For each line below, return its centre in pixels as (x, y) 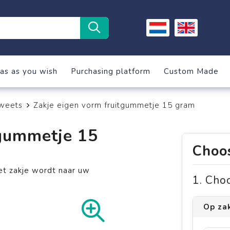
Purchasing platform (110, 71)
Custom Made (191, 71)
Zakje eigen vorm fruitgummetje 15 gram (114, 105)
